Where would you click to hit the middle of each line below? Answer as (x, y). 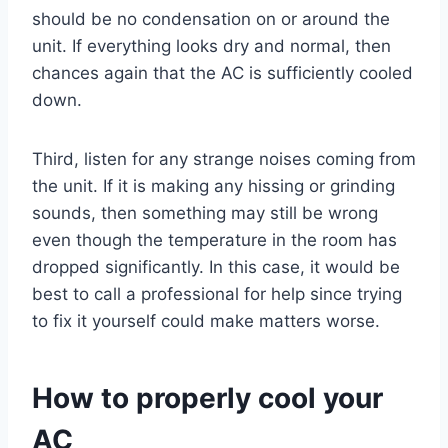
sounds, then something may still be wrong (205, 213)
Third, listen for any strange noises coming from (224, 159)
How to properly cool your (207, 398)
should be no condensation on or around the (211, 19)
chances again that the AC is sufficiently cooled (222, 73)
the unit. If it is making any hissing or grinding (213, 186)
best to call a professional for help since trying (217, 294)
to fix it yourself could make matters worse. (206, 321)
